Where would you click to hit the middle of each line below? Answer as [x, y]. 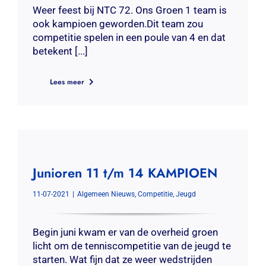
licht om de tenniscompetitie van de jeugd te [132, 246]
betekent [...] [60, 51]
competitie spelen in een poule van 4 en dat [129, 37]
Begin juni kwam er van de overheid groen [125, 232]
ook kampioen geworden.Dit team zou [118, 24]
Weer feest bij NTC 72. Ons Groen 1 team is [129, 10]
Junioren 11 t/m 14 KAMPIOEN [125, 173]
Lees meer [67, 82]
